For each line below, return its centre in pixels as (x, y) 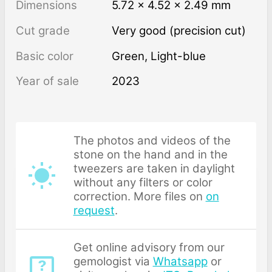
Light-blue (178, 56)
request (94, 210)
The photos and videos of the (152, 140)
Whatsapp (180, 262)
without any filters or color (143, 182)
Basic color (44, 56)
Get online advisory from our (149, 248)
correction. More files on (139, 196)
